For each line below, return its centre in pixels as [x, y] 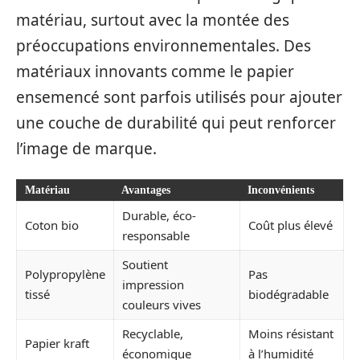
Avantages [146, 190]
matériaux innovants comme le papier [155, 71]
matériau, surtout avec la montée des [153, 20]
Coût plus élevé [290, 225]
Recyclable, [153, 333]
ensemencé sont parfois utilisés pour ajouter [179, 97]
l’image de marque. [86, 148]
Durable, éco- [159, 215]
